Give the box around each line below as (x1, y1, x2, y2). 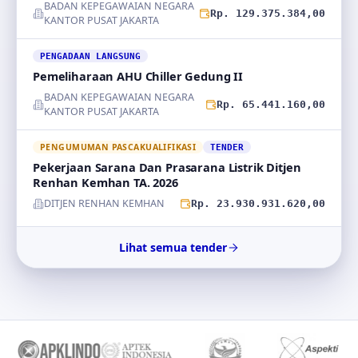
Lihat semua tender (118, 240, 227, 255)
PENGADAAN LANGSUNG (40, 51, 141, 61)
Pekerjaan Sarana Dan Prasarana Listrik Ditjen (33, 159, 301, 175)
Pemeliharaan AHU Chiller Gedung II (33, 68, 244, 84)
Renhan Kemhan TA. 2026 (33, 174, 178, 190)
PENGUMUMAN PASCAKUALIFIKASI (40, 141, 197, 153)
